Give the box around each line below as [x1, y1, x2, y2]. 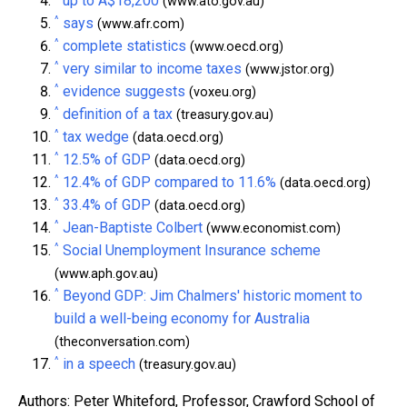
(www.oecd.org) [186, 38, 283, 55]
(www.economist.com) [203, 220, 341, 236]
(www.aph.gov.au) [55, 265, 158, 282]
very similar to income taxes [63, 59, 242, 77]
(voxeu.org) [185, 84, 256, 100]
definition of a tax [63, 104, 173, 123]
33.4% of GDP [63, 195, 151, 213]
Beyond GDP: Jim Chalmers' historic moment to [63, 286, 362, 304]
